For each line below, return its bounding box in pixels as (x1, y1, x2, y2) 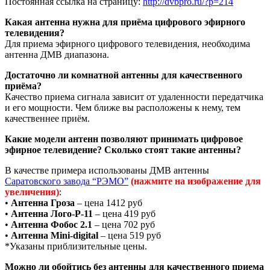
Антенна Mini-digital (11, 230, 98, 241)
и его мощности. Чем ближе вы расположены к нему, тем (5, 102, 240, 113)
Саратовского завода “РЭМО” (5, 176, 128, 187)
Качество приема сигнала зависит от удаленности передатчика (5, 92, 263, 102)
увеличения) (5, 187, 59, 198)
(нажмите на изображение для (131, 176, 261, 187)
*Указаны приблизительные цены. (5, 241, 147, 252)
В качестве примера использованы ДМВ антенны (5, 165, 209, 176)
